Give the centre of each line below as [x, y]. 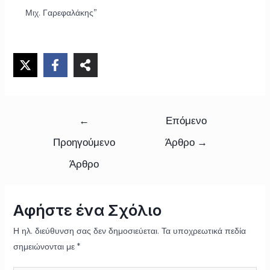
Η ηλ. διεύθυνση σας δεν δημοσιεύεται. [86, 231]
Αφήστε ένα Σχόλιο [87, 210]
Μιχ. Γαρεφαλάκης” [62, 13]
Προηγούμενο [84, 142]
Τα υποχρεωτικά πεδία [203, 231]
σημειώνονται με [45, 247]
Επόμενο [186, 121]
